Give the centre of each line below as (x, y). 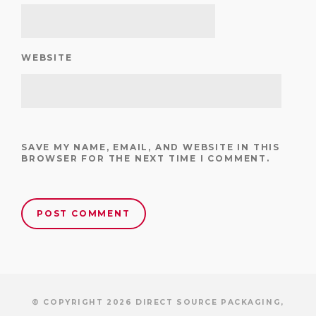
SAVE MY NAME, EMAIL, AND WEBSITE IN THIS (151, 147)
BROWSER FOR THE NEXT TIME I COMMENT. (146, 159)
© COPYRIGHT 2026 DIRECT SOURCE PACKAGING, (158, 303)
